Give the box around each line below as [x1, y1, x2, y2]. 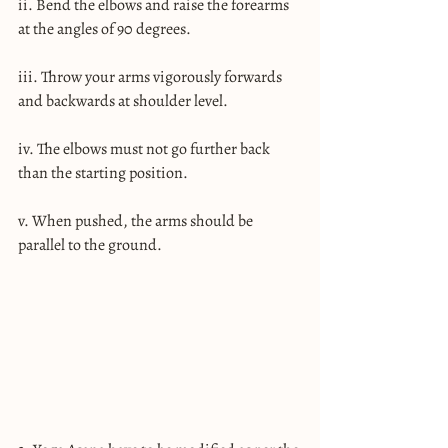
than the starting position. [18, 161, 188, 184]
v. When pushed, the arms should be [18, 209, 256, 232]
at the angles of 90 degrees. [18, 17, 191, 40]
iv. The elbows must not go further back [18, 137, 273, 160]
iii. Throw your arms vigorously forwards [18, 65, 285, 88]
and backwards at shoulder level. [18, 89, 228, 112]
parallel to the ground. [18, 233, 162, 256]
